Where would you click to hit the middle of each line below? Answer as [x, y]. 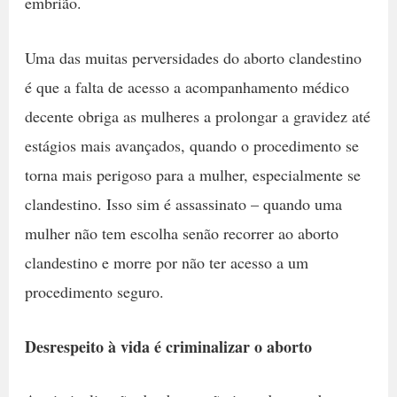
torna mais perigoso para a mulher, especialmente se [192, 174]
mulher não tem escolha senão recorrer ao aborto [181, 233]
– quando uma [296, 203]
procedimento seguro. [94, 291]
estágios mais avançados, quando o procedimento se [191, 145]
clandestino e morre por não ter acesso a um [166, 262]
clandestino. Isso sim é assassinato [135, 203]
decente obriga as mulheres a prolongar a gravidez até [197, 116]
